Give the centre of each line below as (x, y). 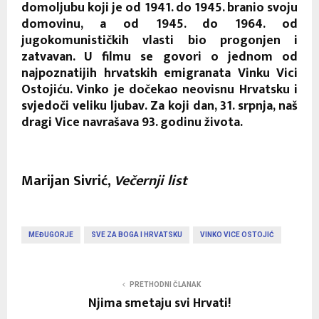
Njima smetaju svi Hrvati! (159, 303)
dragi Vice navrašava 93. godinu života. (132, 122)
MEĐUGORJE (51, 234)
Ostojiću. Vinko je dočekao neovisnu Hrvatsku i (159, 89)
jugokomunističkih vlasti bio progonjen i (159, 40)
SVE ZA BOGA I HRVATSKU (137, 234)
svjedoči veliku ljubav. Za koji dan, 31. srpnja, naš (159, 106)
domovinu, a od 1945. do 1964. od (159, 24)
